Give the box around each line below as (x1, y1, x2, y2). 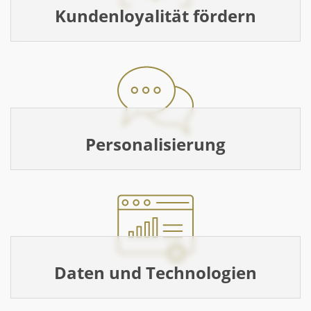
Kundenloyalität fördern (55, 4, 256, 27)
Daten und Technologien (54, 261, 257, 284)
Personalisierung (85, 133, 226, 155)
